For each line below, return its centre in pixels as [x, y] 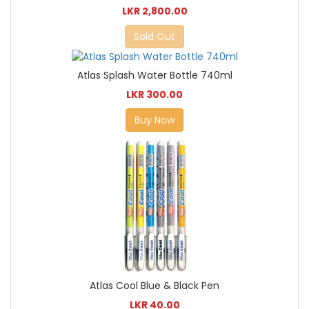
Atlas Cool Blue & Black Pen [154, 286]
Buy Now [154, 120]
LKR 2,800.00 [154, 11]
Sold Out [154, 37]
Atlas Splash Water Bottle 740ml [154, 75]
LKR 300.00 [154, 94]
